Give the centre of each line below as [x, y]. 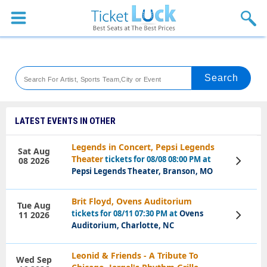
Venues [31, 106]
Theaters [35, 76]
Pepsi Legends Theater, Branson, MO [142, 171]
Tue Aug [34, 205]
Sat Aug [34, 151]
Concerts [35, 45]
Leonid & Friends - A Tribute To [135, 255]
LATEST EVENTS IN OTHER [65, 121]
